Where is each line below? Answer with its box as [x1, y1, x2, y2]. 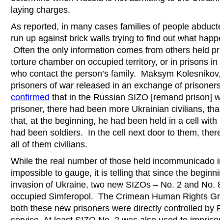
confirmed [11, 92, 50, 102]
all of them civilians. [11, 139, 87, 149]
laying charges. [11, 4, 70, 15]
